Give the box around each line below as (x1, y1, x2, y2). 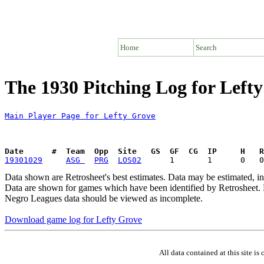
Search (196, 42, 217, 52)
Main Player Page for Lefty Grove (5, 111, 156, 120)
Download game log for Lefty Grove (5, 214, 142, 225)
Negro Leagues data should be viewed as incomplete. (5, 193, 203, 203)
